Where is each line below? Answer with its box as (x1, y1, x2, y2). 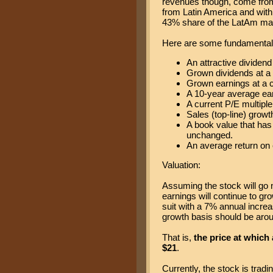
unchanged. (186, 129, 233, 140)
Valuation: (162, 159, 200, 170)
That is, (162, 232, 194, 243)
